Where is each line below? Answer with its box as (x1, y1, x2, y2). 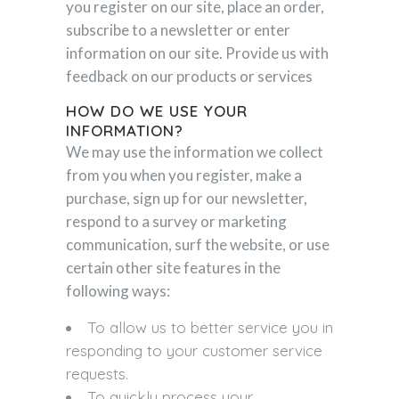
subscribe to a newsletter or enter (66, 20, 290, 39)
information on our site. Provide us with (66, 44, 329, 62)
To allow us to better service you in (87, 318, 333, 337)
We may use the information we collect (66, 142, 323, 161)
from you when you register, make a (66, 166, 302, 184)
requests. (66, 364, 128, 383)
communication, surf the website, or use (66, 235, 330, 254)
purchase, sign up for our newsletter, (66, 189, 307, 208)
